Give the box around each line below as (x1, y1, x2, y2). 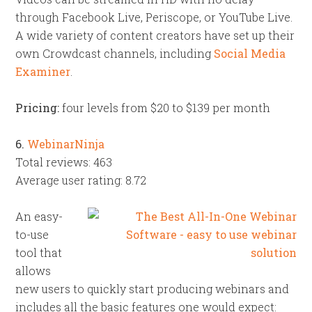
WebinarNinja (27, 136, 105, 151)
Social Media (214, 46, 286, 61)
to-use (15, 227, 49, 242)
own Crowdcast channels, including (15, 46, 214, 61)
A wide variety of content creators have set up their (15, 28, 295, 42)
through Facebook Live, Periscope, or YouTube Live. (15, 10, 293, 24)
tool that (15, 245, 63, 260)
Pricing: (15, 100, 60, 115)
